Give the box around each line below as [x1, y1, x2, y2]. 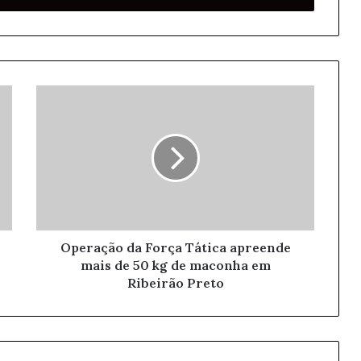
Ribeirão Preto [127, 275, 224, 291]
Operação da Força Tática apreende [60, 239, 291, 255]
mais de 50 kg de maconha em [80, 257, 271, 273]
